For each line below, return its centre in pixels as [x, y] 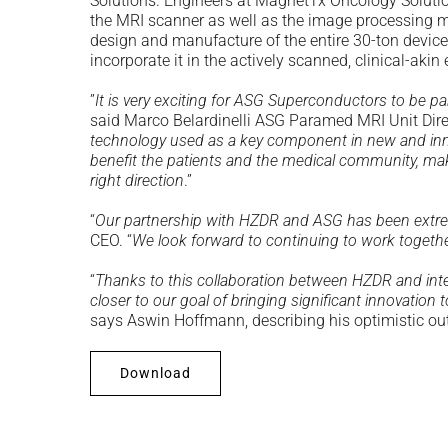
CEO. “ [111, 240]
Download [155, 372]
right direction [137, 180]
